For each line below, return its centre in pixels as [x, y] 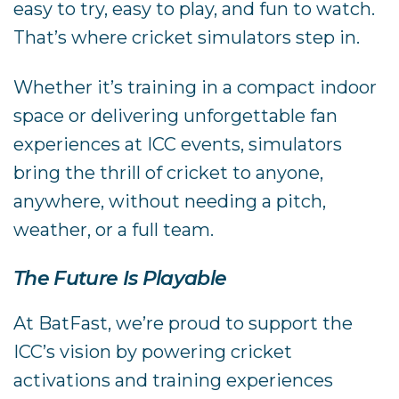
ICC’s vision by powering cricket [153, 352]
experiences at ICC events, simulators [178, 145]
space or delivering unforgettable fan [176, 116]
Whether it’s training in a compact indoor [195, 88]
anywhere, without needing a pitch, [170, 202]
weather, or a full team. [114, 230]
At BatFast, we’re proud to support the [183, 324]
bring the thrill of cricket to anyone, [169, 173]
